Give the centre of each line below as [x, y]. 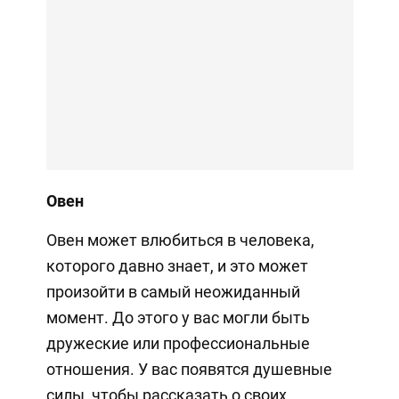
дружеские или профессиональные [178, 343]
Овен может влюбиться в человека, [180, 240]
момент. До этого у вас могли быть [178, 317]
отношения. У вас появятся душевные [189, 369]
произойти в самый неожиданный [173, 291]
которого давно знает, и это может [177, 265]
